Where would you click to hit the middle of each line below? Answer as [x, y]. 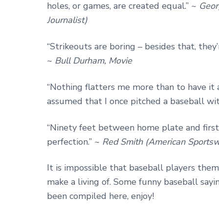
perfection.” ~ [75, 142]
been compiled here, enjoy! [100, 196]
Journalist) [67, 20]
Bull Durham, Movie [93, 60]
